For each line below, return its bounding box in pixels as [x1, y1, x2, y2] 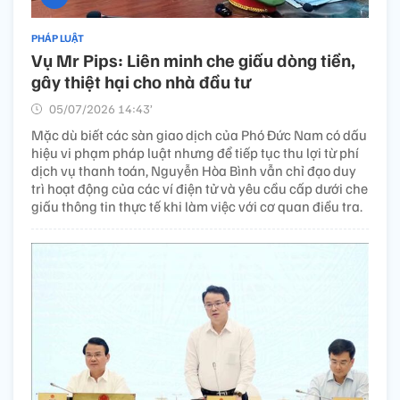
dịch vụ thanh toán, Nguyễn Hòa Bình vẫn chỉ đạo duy [31, 161, 356, 179]
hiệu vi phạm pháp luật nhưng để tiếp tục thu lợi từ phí [31, 143, 359, 162]
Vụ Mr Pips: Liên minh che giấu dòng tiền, [31, 47, 355, 71]
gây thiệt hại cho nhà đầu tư [31, 69, 251, 93]
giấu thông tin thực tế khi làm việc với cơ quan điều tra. [31, 196, 362, 215]
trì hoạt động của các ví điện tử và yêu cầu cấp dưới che [31, 179, 368, 197]
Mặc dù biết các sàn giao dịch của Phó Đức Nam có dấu [31, 125, 367, 144]
